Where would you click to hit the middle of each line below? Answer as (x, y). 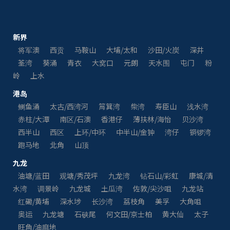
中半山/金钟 (135, 132)
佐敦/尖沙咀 (152, 188)
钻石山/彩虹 (159, 175)
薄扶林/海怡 (152, 119)
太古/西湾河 (69, 106)
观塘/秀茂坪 (79, 175)
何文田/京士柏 (129, 214)
